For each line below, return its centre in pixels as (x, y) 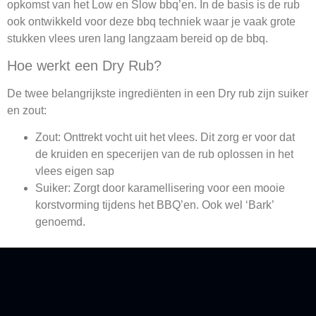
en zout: (27, 110)
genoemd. (60, 222)
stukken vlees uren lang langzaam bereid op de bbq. (138, 38)
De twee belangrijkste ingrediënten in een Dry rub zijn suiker (158, 93)
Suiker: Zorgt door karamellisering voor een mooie (160, 188)
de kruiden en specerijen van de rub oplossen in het (164, 154)
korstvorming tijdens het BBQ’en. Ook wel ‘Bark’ (154, 205)
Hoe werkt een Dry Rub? (84, 65)
